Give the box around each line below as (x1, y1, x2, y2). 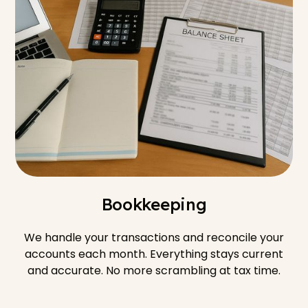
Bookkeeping (101, 193, 207, 214)
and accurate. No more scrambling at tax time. (27, 262, 280, 278)
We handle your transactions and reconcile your (24, 229, 284, 245)
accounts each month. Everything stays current (25, 245, 283, 262)
